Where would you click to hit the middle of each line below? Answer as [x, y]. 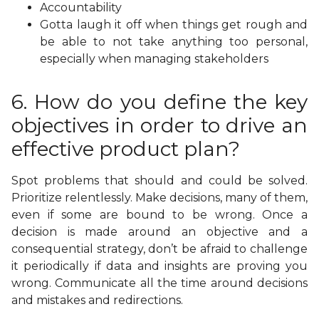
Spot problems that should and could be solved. [159, 181]
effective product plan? [126, 149]
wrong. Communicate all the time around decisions [159, 283]
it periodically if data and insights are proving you [159, 266]
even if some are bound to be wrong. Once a [159, 215]
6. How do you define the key [159, 102]
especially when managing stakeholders [154, 59]
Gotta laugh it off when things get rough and [174, 25]
